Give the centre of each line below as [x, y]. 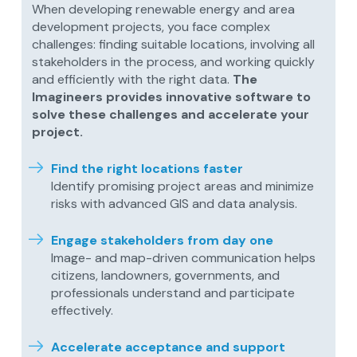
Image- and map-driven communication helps [184, 257]
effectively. [82, 310]
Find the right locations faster [147, 168]
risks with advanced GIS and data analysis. [175, 203]
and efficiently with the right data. [133, 79]
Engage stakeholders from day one [163, 240]
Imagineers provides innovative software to [172, 96]
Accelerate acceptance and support [169, 347]
